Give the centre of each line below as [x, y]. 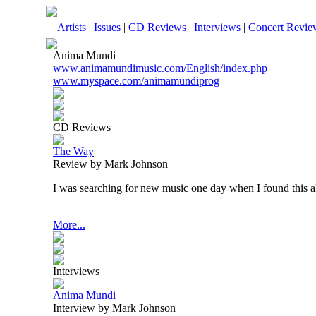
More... [69, 225]
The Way [73, 151]
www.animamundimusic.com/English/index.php [160, 68]
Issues [107, 27]
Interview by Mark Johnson [114, 308]
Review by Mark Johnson [110, 164]
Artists [72, 27]
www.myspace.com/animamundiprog [136, 81]
